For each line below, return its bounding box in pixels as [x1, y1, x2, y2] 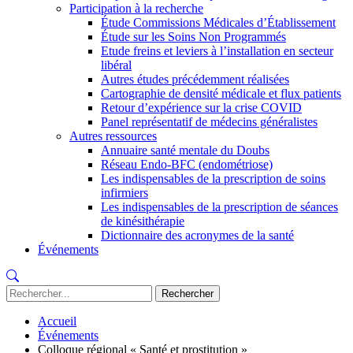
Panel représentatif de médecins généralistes [101, 115, 318, 128]
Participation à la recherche [69, 2, 203, 15]
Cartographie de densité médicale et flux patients [101, 87, 341, 100]
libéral [101, 58, 132, 72]
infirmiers [101, 186, 148, 199]
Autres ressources [69, 129, 157, 143]
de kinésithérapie [101, 214, 184, 228]
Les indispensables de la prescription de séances [101, 200, 338, 214]
